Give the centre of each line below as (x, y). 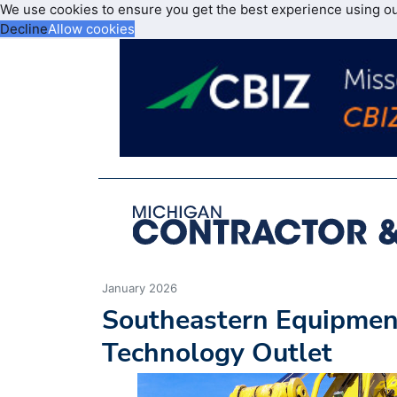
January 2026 (140, 288)
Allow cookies (91, 29)
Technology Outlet (217, 353)
